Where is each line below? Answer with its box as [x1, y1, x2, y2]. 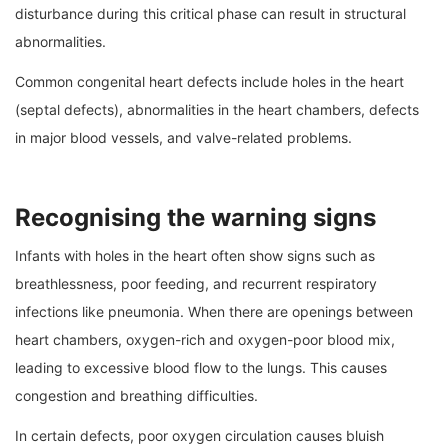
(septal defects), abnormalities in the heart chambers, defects [15, 101, 419, 119]
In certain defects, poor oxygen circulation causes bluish [15, 427, 384, 445]
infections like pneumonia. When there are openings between [15, 303, 413, 321]
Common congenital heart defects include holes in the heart [15, 73, 404, 91]
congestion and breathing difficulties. [15, 387, 258, 405]
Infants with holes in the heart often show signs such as [15, 247, 375, 265]
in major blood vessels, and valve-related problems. [15, 129, 352, 147]
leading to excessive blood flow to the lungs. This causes [15, 359, 387, 377]
